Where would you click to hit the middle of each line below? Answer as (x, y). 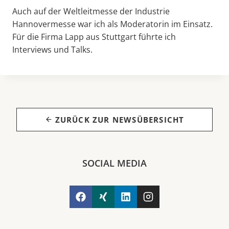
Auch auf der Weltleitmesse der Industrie (91, 11)
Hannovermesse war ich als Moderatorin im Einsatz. (112, 24)
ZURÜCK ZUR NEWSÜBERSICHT (120, 119)
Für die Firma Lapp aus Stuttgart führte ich (94, 37)
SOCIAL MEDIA (114, 163)
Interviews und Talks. (52, 49)
